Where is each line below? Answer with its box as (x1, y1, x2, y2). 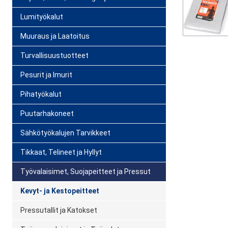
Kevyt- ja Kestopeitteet (20, 186, 99, 195)
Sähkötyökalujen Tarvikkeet (20, 128, 110, 137)
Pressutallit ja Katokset (20, 206, 97, 214)
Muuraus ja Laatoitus (20, 32, 90, 40)
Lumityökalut (20, 12, 63, 21)
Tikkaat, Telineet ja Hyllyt (20, 148, 102, 156)
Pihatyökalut (20, 90, 62, 98)
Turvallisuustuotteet (20, 51, 89, 60)
